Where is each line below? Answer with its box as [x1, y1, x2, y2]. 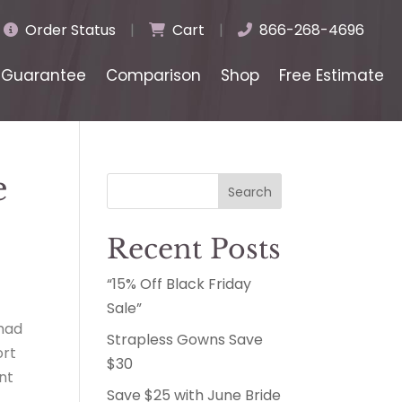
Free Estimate [279, 65, 384, 86]
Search [227, 182, 272, 201]
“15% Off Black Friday [107, 274, 252, 294]
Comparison [106, 65, 201, 86]
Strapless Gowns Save [107, 329, 264, 350]
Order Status [22, 20, 116, 40]
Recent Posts [107, 232, 282, 266]
